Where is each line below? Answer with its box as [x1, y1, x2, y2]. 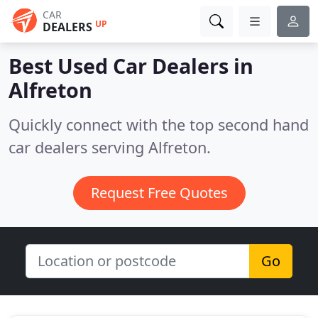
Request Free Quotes [90, 183, 228, 202]
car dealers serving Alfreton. [9, 137, 211, 158]
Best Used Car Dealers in [9, 52, 253, 79]
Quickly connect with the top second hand [9, 114, 309, 135]
